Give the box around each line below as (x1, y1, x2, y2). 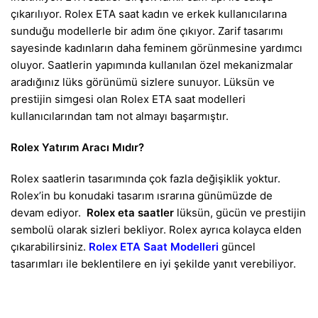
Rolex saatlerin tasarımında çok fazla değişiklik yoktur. (11, 172, 280, 185)
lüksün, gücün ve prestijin (174, 206, 306, 219)
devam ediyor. (11, 206, 87, 219)
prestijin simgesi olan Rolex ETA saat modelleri (11, 92, 246, 106)
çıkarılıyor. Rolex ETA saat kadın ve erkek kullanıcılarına (11, 7, 287, 21)
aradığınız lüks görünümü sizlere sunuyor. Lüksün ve (11, 75, 275, 89)
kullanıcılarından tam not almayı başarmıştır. (11, 109, 229, 123)
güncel (219, 240, 256, 253)
